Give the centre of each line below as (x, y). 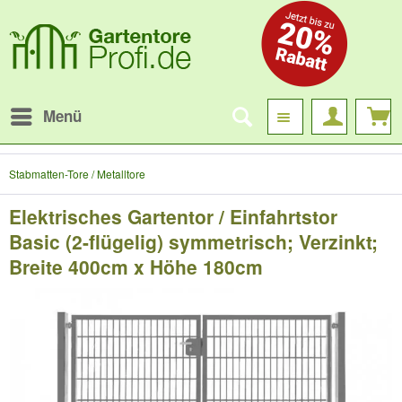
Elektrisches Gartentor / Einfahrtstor (173, 216)
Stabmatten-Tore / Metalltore (77, 174)
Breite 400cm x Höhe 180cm (136, 267)
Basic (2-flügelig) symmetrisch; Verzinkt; (193, 241)
